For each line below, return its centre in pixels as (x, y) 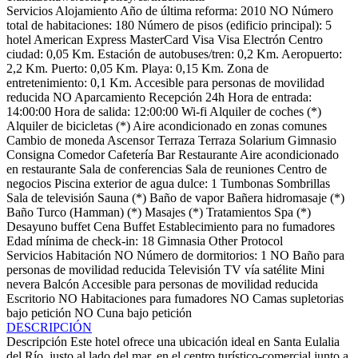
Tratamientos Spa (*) (259, 212)
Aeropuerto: (312, 54)
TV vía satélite (262, 269)
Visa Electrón (251, 39)
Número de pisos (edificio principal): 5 (235, 25)
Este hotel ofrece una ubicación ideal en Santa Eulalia (205, 341)
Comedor (81, 154)
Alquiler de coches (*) (265, 111)
